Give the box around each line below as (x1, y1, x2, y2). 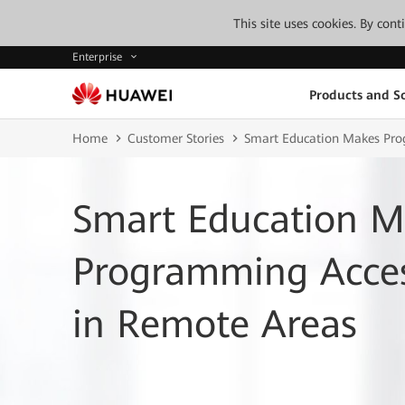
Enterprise (72, 51, 126, 64)
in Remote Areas (72, 302, 357, 346)
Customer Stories (127, 131, 224, 146)
